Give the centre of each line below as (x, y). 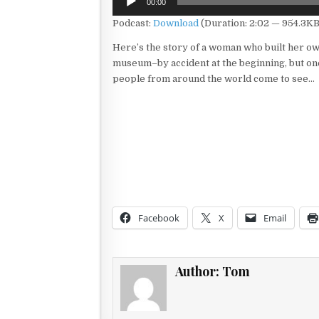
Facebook (159, 218)
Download (176, 23)
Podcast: (133, 23)
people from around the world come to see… (214, 79)
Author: (199, 271)
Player (127, 10)
